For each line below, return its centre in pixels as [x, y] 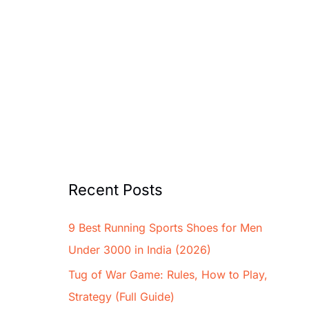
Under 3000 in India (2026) [139, 250]
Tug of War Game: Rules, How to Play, [168, 275]
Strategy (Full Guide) [121, 297]
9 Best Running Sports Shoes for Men [165, 228]
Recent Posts [115, 190]
